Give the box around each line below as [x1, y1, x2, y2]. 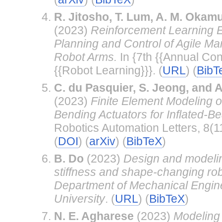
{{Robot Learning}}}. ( [54, 63, 163, 77]
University [54, 192, 105, 205]
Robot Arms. [54, 50, 117, 63]
